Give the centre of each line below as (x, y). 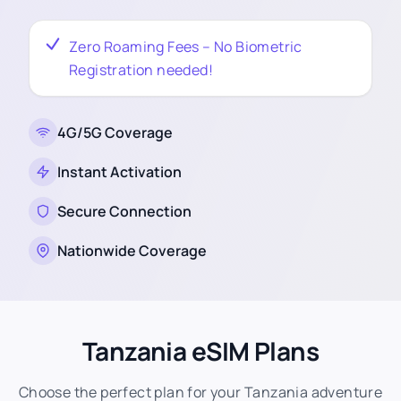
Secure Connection (124, 211)
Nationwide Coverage (132, 251)
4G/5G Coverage (115, 132)
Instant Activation (119, 172)
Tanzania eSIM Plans (200, 351)
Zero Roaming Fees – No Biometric (186, 47)
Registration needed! (141, 70)
